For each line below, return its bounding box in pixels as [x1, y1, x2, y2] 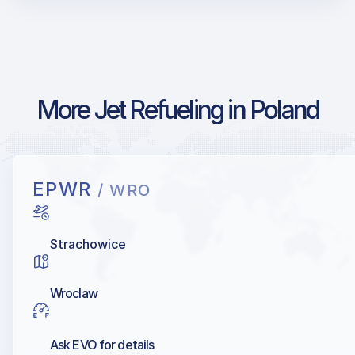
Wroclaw [50, 285, 97, 301]
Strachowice [50, 236, 126, 252]
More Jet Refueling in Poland [36, 94, 319, 125]
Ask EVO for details [50, 337, 155, 353]
